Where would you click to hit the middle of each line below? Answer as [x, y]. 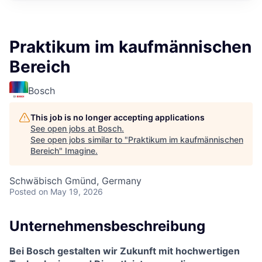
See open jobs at [64, 128]
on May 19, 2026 [71, 192]
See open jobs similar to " [79, 139]
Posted [23, 192]
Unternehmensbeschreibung [107, 226]
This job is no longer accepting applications [118, 117]
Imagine [80, 151]
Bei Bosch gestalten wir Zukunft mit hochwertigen [125, 251]
